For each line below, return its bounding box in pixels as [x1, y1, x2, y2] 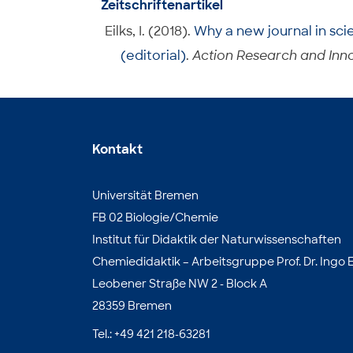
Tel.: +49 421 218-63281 [92, 327, 210, 341]
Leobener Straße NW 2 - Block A [92, 277, 267, 291]
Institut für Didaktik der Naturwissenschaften [92, 232, 341, 247]
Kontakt [92, 141, 143, 158]
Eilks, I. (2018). [104, 23, 194, 39]
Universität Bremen [92, 188, 199, 203]
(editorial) [120, 47, 186, 64]
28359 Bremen [92, 299, 172, 313]
